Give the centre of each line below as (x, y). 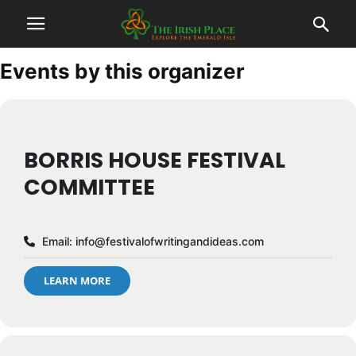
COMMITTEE (89, 187)
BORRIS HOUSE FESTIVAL (155, 160)
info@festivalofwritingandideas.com (170, 241)
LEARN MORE (77, 281)
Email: (57, 241)
